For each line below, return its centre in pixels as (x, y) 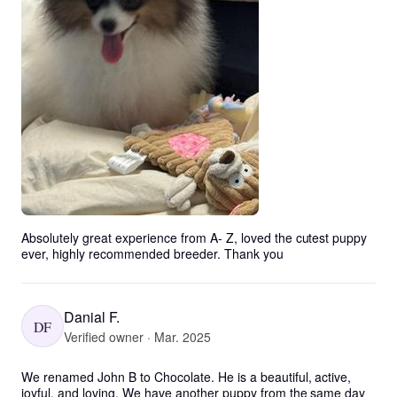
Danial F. (92, 316)
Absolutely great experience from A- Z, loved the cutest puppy (195, 237)
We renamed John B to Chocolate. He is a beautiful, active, (187, 377)
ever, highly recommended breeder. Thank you (152, 253)
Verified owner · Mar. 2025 (137, 336)
